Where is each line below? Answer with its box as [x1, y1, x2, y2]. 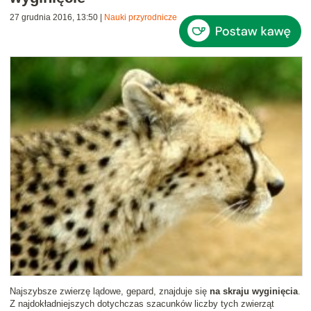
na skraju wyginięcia [210, 286, 298, 297]
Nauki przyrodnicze [104, 12, 177, 23]
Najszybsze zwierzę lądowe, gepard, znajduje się [10, 286, 210, 297]
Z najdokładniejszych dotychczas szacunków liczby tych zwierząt [10, 299, 274, 310]
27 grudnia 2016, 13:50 [10, 12, 98, 23]
